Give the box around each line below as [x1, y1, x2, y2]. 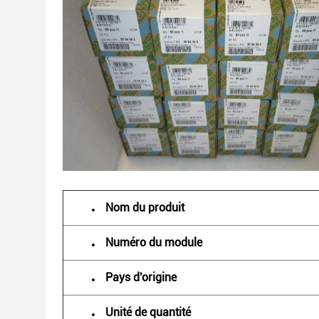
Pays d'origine [105, 271, 177, 284]
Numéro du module [105, 236, 202, 249]
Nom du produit [105, 201, 184, 214]
